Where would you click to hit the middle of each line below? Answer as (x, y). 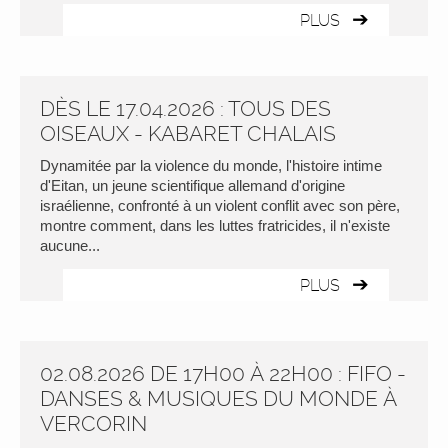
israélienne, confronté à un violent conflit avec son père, (220, 205)
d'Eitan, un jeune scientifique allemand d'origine (192, 185)
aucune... (70, 245)
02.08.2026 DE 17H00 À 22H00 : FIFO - (223, 373)
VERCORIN (93, 423)
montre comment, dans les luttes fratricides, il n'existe (215, 225)
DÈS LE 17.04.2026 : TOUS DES (185, 108)
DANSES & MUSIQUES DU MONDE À (218, 398)
